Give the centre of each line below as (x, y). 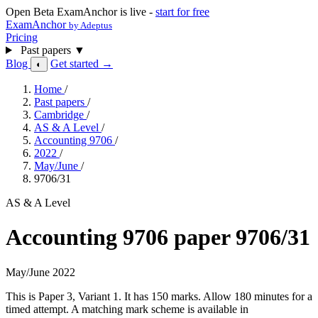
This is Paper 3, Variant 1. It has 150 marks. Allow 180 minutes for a (159, 296)
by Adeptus (91, 25)
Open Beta (31, 12)
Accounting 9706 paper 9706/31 (158, 237)
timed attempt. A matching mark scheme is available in (127, 309)
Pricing (22, 37)
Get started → (82, 64)
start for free (182, 12)
